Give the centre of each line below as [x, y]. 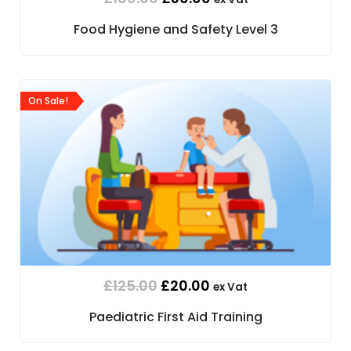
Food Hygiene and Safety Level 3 [175, 30]
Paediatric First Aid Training [175, 317]
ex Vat [230, 288]
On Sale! [48, 100]
